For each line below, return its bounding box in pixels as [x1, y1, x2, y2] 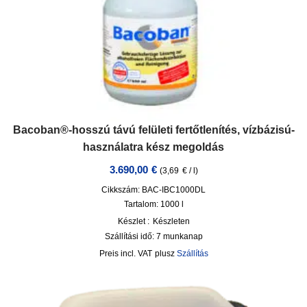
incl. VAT [120, 249, 152, 258]
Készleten [152, 217, 190, 226]
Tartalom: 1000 [123, 199, 182, 209]
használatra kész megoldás [83, 140, 224, 153]
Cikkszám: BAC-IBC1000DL [101, 185, 206, 195]
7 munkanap [156, 232, 203, 241]
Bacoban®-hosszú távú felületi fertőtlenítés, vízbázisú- [12, 123, 295, 136]
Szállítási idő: [104, 232, 156, 241]
